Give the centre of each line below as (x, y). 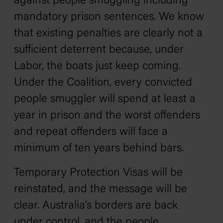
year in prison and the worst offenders (107, 116)
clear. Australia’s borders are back (96, 206)
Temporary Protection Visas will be (98, 173)
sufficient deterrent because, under (99, 50)
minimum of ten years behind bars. (99, 149)
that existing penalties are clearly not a (108, 34)
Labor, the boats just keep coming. (97, 66)
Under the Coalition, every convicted (103, 83)
